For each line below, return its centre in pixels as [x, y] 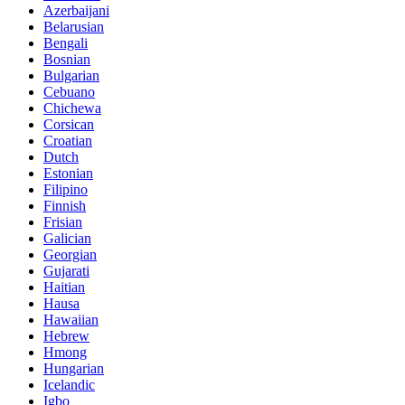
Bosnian [67, 59]
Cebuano [69, 91]
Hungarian [74, 368]
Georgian [70, 254]
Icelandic [69, 384]
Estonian [68, 173]
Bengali [66, 42]
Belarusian [74, 26]
